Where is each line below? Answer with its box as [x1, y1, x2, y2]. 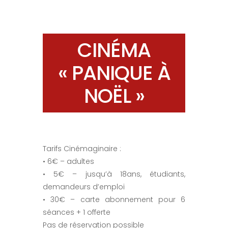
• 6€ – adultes [43, 156, 94, 166]
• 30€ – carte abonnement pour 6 [43, 194, 185, 205]
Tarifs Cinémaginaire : [43, 143, 121, 154]
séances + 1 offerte [43, 207, 110, 217]
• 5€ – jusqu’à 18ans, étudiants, [43, 168, 185, 179]
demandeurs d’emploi [43, 181, 125, 192]
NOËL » [83, 81, 145, 110]
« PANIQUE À [58, 59, 170, 87]
